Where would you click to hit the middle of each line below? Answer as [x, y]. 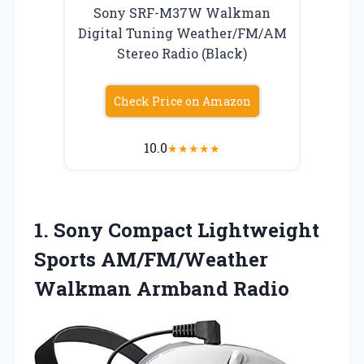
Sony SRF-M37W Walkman [182, 13]
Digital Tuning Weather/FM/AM [182, 33]
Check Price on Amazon [182, 102]
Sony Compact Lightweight [186, 230]
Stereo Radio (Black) [182, 54]
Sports [65, 260]
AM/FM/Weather [182, 260]
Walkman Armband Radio [162, 289]
